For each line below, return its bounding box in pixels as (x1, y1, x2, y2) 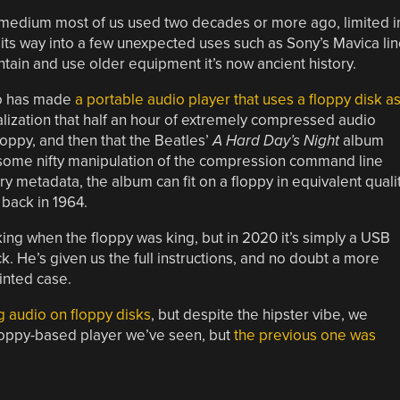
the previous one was (233, 325, 376, 345)
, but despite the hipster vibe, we (150, 304, 368, 324)
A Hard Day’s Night (212, 130, 339, 150)
